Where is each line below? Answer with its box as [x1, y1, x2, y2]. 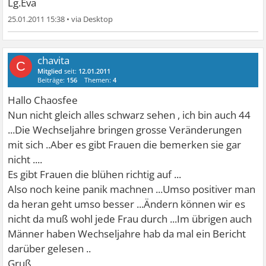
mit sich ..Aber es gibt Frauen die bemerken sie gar [8, 137, 242, 151]
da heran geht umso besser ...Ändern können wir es [8, 197, 246, 211]
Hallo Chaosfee [8, 93, 78, 107]
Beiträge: [37, 75, 67, 84]
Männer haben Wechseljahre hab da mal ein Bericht [8, 226, 246, 240]
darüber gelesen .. [8, 241, 91, 255]
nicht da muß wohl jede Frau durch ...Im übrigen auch [8, 211, 252, 226]
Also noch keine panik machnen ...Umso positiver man [8, 182, 256, 196]
